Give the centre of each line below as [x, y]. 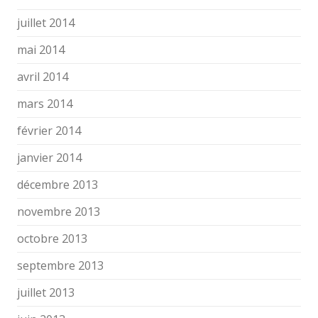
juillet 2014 [46, 23]
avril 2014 [43, 77]
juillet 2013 [46, 292]
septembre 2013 [60, 265]
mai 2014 [41, 50]
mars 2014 [45, 104]
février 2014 [49, 131]
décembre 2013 [57, 185]
